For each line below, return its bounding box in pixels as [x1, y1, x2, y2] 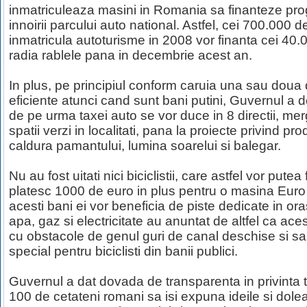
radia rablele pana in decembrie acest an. [9, 48, 252, 62]
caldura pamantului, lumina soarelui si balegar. [9, 138, 281, 153]
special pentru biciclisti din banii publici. [9, 244, 238, 258]
